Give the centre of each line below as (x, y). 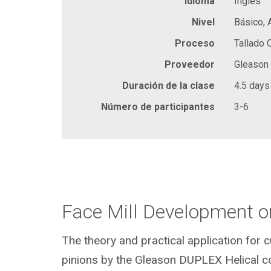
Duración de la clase (168, 85)
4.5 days (252, 85)
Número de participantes (158, 106)
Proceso (195, 43)
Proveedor (190, 64)
